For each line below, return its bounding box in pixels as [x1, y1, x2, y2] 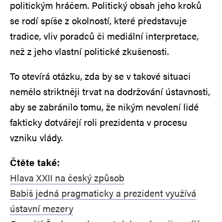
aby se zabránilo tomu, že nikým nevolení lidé [10, 100, 199, 114]
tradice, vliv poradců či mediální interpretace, [10, 29, 199, 43]
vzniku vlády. [10, 131, 63, 145]
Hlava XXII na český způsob [10, 171, 124, 185]
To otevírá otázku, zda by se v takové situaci [10, 69, 191, 83]
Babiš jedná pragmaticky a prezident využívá [10, 186, 196, 200]
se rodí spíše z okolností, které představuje [10, 14, 187, 28]
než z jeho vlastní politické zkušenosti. [10, 45, 169, 58]
